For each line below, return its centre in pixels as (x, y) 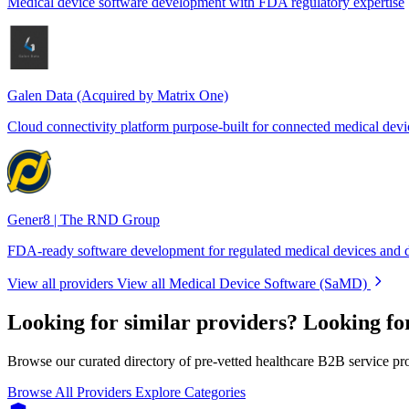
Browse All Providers (71, 392)
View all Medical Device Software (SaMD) (242, 283)
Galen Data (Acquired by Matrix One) (118, 95)
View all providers (60, 283)
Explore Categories (190, 392)
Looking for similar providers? (152, 322)
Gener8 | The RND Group (84, 219)
